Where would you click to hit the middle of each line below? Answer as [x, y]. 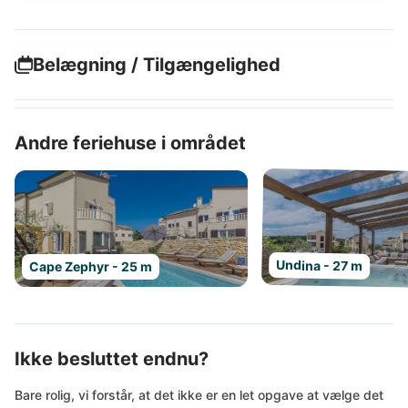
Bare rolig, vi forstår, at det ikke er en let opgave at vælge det [199, 395]
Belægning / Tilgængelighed [157, 65]
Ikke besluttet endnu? [112, 359]
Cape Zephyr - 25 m [91, 266]
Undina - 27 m [320, 265]
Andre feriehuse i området [130, 143]
